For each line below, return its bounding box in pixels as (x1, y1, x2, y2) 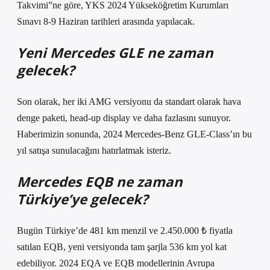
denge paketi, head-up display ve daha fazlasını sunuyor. (17, 113, 231, 123)
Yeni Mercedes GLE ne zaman (17, 43, 213, 62)
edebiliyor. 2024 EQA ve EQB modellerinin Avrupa (17, 258, 215, 268)
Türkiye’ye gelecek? (17, 190, 148, 209)
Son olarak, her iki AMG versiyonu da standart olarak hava (17, 96, 241, 107)
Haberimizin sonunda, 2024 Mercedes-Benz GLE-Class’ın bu (17, 129, 252, 139)
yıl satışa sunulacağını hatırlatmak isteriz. (17, 145, 171, 155)
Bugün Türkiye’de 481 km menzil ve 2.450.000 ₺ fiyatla (17, 225, 233, 236)
